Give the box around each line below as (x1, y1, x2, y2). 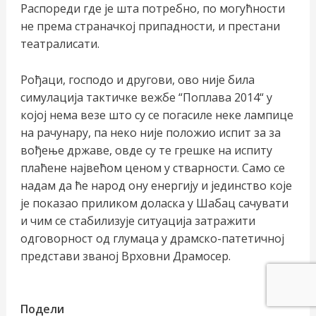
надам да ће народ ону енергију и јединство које (20, 177, 292, 193)
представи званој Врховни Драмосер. (20, 248, 231, 264)
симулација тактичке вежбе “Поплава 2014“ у (20, 89, 272, 105)
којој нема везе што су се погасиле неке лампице (20, 107, 293, 123)
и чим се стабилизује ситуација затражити (20, 212, 255, 229)
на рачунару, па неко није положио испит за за (20, 124, 281, 140)
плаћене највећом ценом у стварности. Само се (20, 159, 285, 176)
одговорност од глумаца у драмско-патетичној (20, 230, 284, 246)
